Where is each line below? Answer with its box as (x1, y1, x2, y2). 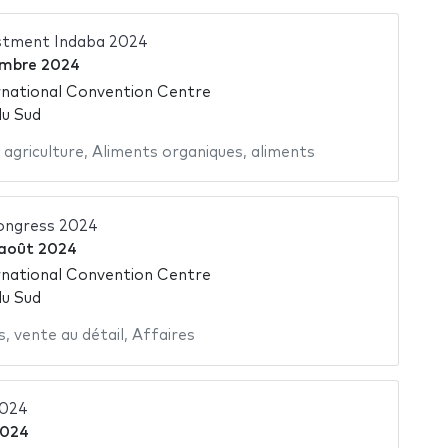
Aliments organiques (91, 144, 243, 160)
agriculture (3, 144, 84, 160)
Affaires (131, 328, 195, 344)
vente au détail (13, 328, 124, 344)
